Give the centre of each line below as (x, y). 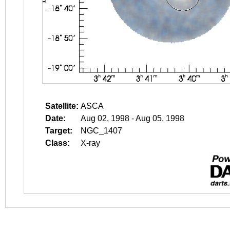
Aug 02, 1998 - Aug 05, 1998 (132, 118)
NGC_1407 (101, 131)
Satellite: (62, 106)
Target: (59, 131)
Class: (57, 143)
